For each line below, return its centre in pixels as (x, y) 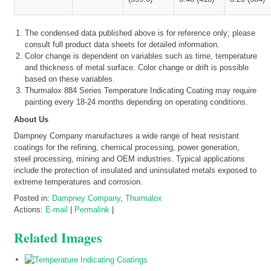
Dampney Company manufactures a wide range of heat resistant (126, 135)
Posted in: (33, 198)
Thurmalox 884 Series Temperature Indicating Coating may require (141, 90)
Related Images (58, 237)
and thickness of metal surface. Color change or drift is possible (137, 67)
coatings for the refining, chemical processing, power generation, (127, 147)
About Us (31, 119)
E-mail (57, 209)
